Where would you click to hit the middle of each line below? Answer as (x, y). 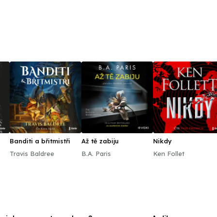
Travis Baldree (32, 154)
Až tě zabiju (100, 141)
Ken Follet (169, 154)
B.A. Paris (96, 154)
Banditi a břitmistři (40, 141)
